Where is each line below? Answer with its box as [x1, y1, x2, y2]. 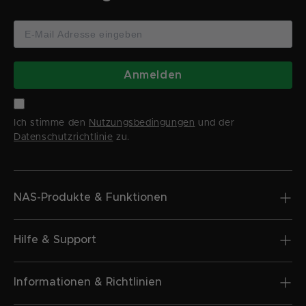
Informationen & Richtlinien [14, 277, 162, 288]
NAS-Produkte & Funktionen [14, 192, 167, 204]
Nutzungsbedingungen [89, 118, 195, 128]
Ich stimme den [14, 118, 89, 128]
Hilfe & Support [14, 234, 96, 246]
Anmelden [124, 70, 182, 81]
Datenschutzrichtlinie [14, 133, 113, 143]
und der [195, 118, 235, 128]
